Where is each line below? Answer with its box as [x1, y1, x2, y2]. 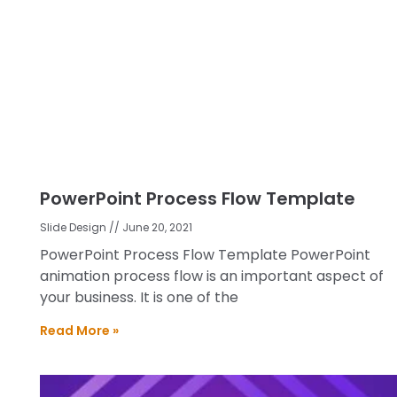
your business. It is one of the [40, 286, 238, 307]
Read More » [40, 321, 119, 339]
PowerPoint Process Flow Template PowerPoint [40, 244, 370, 265]
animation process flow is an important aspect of [40, 265, 384, 286]
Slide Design [40, 219, 109, 235]
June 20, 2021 [120, 219, 192, 235]
